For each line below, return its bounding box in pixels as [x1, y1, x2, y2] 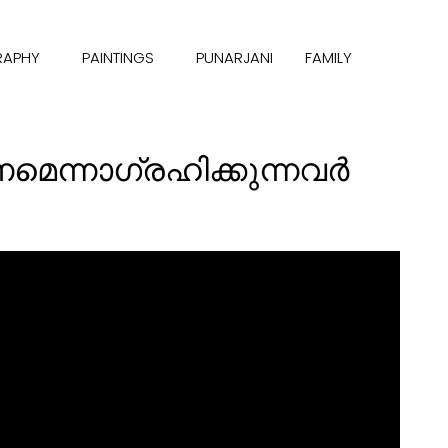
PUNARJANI [195, 47, 273, 68]
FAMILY [304, 47, 352, 68]
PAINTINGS [81, 47, 154, 68]
